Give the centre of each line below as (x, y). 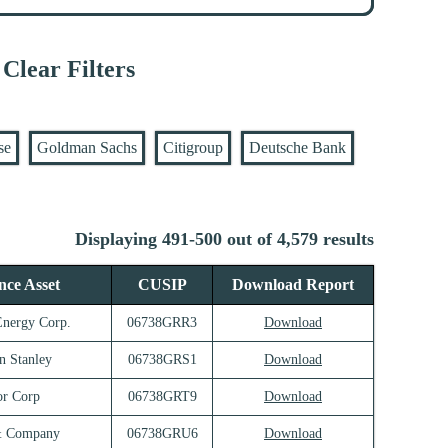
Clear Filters (68, 69)
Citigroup (193, 148)
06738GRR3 (162, 323)
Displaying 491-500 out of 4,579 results (224, 239)
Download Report (293, 285)
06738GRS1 (162, 360)
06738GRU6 (162, 434)
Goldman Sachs (87, 148)
